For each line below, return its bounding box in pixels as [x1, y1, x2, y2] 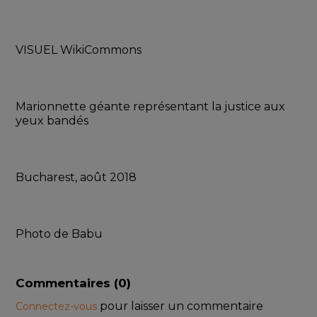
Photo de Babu [16, 227, 103, 241]
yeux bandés [16, 114, 89, 128]
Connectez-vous [16, 300, 100, 313]
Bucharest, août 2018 [16, 171, 137, 185]
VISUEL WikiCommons [16, 43, 142, 57]
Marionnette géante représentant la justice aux [16, 100, 286, 114]
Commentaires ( [16, 276, 119, 291]
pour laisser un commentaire [100, 299, 264, 313]
